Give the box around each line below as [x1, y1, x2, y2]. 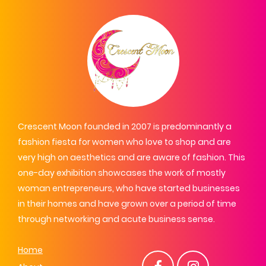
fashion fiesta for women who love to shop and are [18, 136, 231, 148]
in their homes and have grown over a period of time [18, 198, 236, 210]
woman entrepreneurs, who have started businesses [18, 182, 240, 194]
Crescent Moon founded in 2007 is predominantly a [18, 121, 232, 132]
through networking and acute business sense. [18, 213, 215, 225]
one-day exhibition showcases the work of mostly [18, 167, 226, 179]
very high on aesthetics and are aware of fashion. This [18, 151, 245, 163]
